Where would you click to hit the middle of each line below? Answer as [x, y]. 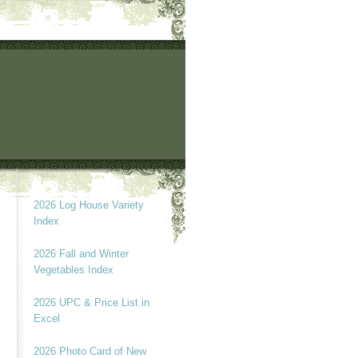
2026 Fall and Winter [81, 253]
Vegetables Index [73, 269]
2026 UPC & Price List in [91, 302]
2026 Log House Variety [88, 205]
